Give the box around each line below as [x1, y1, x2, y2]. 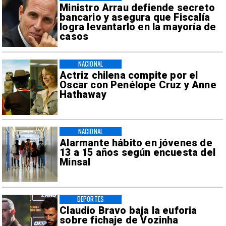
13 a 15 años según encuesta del [60, 146, 215, 158]
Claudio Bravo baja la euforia [60, 204, 197, 216]
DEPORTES [77, 194, 104, 204]
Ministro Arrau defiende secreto [60, 2, 215, 14]
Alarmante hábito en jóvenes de [60, 137, 212, 149]
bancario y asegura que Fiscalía [60, 12, 210, 23]
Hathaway [60, 88, 106, 100]
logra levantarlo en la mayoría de [60, 21, 216, 33]
